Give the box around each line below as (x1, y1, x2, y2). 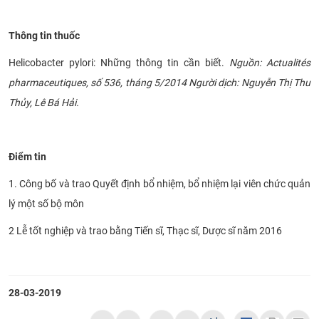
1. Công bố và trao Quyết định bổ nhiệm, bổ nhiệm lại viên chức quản (9, 177, 310, 189)
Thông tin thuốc (9, 29, 80, 41)
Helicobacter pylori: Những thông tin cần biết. (9, 56, 229, 68)
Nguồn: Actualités (229, 56, 310, 68)
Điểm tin (9, 150, 46, 162)
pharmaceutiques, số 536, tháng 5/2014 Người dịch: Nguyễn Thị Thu (9, 76, 310, 88)
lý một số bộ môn (9, 197, 84, 209)
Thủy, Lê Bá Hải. (9, 96, 79, 108)
